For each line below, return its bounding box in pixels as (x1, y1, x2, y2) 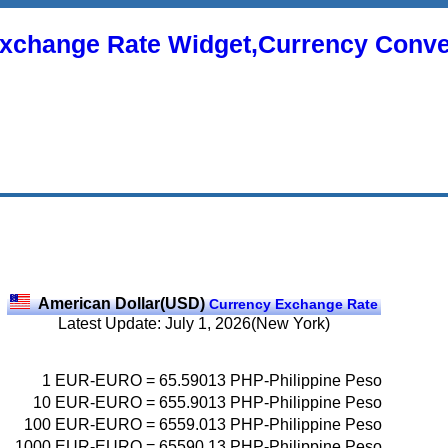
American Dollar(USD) (38, 294, 205, 312)
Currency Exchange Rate (205, 295, 378, 312)
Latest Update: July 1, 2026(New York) (58, 314, 330, 332)
